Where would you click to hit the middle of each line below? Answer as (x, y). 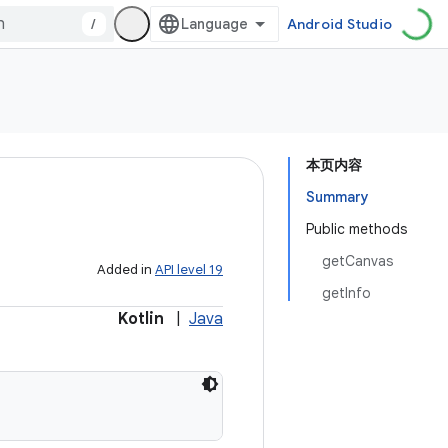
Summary (337, 197)
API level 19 (189, 269)
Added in (126, 269)
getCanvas (357, 261)
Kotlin (141, 319)
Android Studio (339, 24)
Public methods (356, 229)
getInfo (346, 293)
